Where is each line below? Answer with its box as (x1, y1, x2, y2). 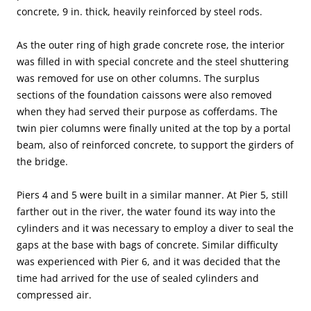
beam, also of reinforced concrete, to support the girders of (17, 138, 294, 152)
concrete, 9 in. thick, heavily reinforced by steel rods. (17, 5, 262, 19)
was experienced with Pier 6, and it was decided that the (17, 255, 280, 269)
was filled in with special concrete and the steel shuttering (17, 55, 289, 69)
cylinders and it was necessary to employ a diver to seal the (17, 221, 294, 235)
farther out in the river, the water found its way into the (17, 205, 276, 219)
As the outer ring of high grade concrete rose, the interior (17, 38, 285, 52)
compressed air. (17, 288, 92, 302)
